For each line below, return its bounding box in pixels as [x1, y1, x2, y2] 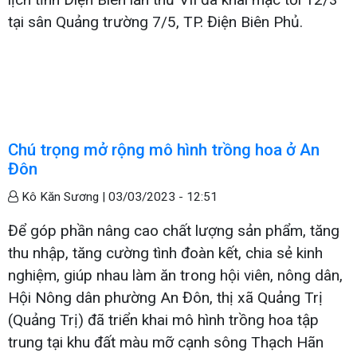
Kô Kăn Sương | [18, 189, 108, 204]
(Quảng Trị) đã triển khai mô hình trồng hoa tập [8, 310, 319, 329]
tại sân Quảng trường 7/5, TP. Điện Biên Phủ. [8, 12, 303, 31]
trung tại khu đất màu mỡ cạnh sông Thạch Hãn [8, 332, 324, 351]
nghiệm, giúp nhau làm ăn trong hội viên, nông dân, [8, 265, 343, 284]
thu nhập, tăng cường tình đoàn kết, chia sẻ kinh [8, 243, 323, 262]
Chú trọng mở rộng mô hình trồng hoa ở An [8, 139, 320, 159]
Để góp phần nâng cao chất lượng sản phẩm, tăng [8, 221, 339, 240]
